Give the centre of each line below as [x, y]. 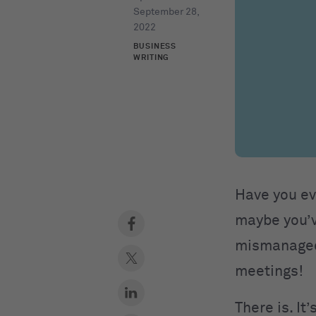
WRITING [152, 57]
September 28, [166, 12]
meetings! [271, 272]
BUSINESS [155, 46]
